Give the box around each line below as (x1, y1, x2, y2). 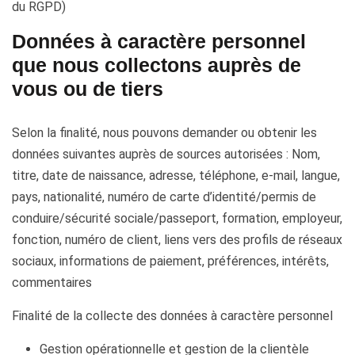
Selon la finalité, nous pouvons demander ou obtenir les (12, 125, 317, 140)
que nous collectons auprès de (12, 54, 301, 76)
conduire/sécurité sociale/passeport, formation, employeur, (12, 211, 342, 226)
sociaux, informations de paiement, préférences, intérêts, (12, 254, 329, 269)
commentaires (12, 275, 92, 290)
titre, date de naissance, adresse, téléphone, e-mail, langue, (12, 168, 340, 183)
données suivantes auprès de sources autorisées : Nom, (12, 147, 320, 162)
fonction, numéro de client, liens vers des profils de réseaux (12, 232, 342, 247)
